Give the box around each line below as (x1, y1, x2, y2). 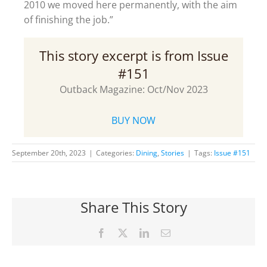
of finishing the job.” (24, 13, 113, 26)
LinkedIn (148, 227, 183, 237)
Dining (136, 147, 157, 158)
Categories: (96, 147, 136, 158)
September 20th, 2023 (12, 147, 86, 158)
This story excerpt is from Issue (39, 46, 228, 64)
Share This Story (80, 197, 187, 217)
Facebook (105, 227, 142, 237)
